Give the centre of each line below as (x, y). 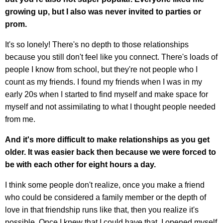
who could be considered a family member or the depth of (106, 198)
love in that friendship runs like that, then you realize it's (102, 210)
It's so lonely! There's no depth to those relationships (97, 45)
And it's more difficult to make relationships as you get (107, 140)
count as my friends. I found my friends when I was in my (104, 82)
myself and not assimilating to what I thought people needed (110, 107)
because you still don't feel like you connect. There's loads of (111, 57)
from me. (20, 119)
